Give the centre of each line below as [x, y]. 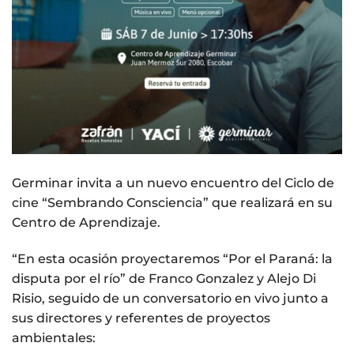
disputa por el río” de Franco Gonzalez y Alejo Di [164, 278]
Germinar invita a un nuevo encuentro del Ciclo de [173, 183]
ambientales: [54, 337]
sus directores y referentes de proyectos [141, 318]
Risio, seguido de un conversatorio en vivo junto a [170, 298]
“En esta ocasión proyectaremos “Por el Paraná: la [172, 258]
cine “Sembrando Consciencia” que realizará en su [172, 203]
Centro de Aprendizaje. [86, 222]
